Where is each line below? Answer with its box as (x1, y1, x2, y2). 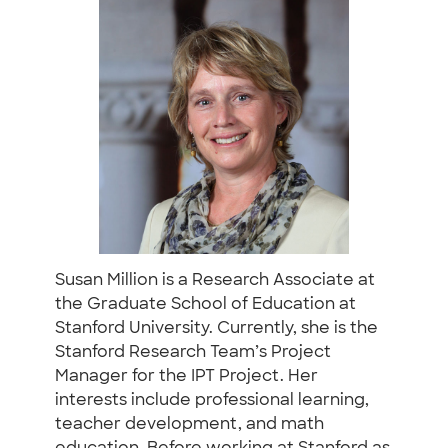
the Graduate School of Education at (55, 296, 356, 313)
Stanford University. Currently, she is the (55, 320, 378, 337)
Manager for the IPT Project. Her (55, 368, 318, 385)
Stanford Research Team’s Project (55, 344, 331, 361)
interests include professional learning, (55, 392, 369, 409)
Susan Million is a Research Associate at (55, 272, 375, 289)
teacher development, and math (55, 416, 324, 433)
